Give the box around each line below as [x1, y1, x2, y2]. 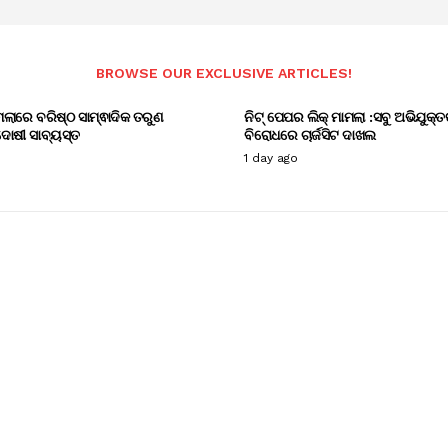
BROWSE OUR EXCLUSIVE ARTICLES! [96, 64, 352, 81]
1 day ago [244, 150, 298, 165]
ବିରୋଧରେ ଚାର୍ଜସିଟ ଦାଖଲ [244, 124, 376, 144]
